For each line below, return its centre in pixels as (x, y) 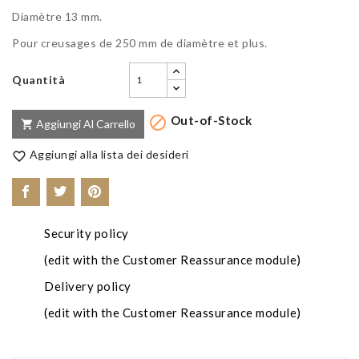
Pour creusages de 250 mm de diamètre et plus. (140, 42)
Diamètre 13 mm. (57, 16)
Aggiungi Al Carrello (86, 123)
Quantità (38, 79)
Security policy (87, 233)
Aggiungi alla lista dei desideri (109, 155)
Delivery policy (88, 286)
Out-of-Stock (210, 120)
